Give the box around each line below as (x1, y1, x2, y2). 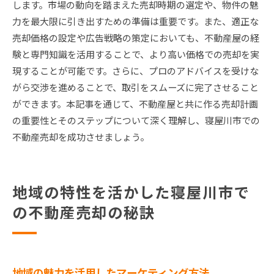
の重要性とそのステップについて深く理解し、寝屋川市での (12, 114, 260, 127)
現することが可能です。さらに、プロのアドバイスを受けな (12, 64, 259, 78)
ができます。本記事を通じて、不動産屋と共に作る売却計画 (12, 97, 258, 111)
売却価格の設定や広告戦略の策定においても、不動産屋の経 (12, 31, 259, 45)
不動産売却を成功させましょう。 (12, 130, 149, 144)
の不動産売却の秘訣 (12, 201, 155, 223)
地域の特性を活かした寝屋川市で (12, 181, 251, 203)
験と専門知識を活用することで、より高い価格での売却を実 (12, 48, 259, 61)
